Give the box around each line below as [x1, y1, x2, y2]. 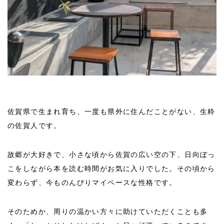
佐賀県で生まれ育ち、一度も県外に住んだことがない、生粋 [7, 107, 215, 115]
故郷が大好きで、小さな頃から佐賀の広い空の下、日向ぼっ [7, 150, 215, 158]
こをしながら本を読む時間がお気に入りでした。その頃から [7, 164, 215, 172]
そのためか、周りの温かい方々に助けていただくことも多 [7, 207, 208, 215]
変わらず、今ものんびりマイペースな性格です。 [7, 178, 177, 186]
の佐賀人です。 [7, 121, 61, 129]
